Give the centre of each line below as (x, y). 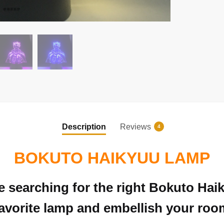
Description (84, 126)
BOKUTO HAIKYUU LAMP (112, 158)
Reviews (135, 126)
